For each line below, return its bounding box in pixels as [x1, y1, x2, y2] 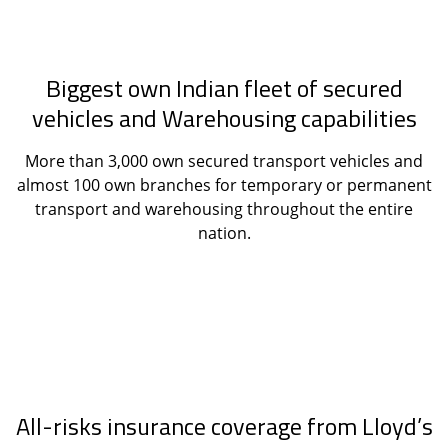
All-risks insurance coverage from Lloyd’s [15, 407, 433, 444]
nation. [197, 221, 251, 244]
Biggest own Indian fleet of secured [45, 69, 403, 106]
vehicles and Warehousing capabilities [31, 99, 417, 136]
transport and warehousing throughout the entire [35, 197, 413, 220]
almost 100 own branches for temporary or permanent [16, 173, 432, 196]
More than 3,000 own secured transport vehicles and [25, 149, 423, 172]
